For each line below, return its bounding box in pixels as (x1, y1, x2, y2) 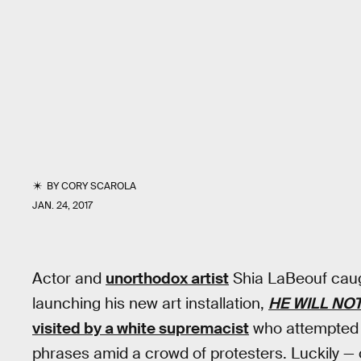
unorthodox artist (106, 268, 229, 288)
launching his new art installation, (32, 293, 268, 313)
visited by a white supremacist (32, 318, 249, 338)
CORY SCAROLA (61, 180, 137, 193)
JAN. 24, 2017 (32, 199, 93, 212)
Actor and (32, 268, 106, 288)
